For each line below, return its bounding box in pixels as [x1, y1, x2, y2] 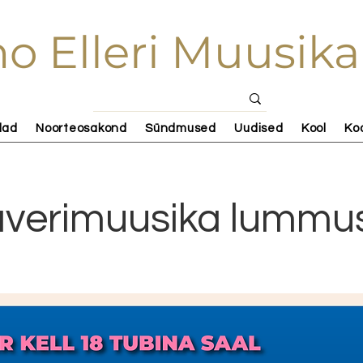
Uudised [234, 122, 284, 135]
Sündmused [145, 122, 216, 135]
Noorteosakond [36, 122, 127, 135]
